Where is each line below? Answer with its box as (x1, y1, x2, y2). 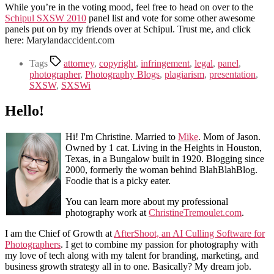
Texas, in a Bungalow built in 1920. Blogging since (65, 154, 264, 165)
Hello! (5, 103, 44, 119)
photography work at (65, 207, 149, 218)
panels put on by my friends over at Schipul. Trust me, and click (5, 23, 251, 34)
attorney (64, 57, 94, 68)
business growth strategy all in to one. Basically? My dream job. (5, 261, 251, 272)
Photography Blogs (85, 68, 160, 80)
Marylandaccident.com (26, 34, 114, 45)
